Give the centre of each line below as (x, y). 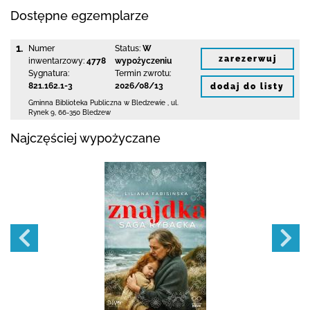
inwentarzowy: (56, 61)
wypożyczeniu (143, 61)
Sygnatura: (49, 73)
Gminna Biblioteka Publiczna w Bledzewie (97, 103)
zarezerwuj (247, 58)
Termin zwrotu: (143, 73)
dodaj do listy (247, 86)
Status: (127, 48)
